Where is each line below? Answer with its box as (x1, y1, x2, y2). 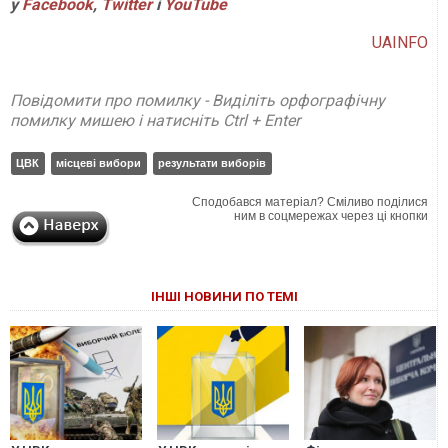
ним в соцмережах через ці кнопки (234, 208, 429, 223)
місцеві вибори (56, 156, 141, 169)
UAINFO (372, 32, 429, 52)
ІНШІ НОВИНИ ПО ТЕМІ (150, 288, 298, 304)
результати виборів (158, 156, 266, 169)
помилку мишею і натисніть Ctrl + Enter (10, 110, 300, 130)
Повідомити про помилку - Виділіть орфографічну (10, 90, 385, 110)
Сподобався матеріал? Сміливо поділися (192, 194, 429, 209)
